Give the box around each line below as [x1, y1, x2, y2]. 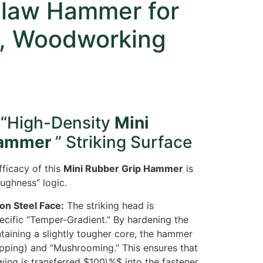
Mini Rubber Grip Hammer [63, 163, 183, 175]
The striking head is [63, 199, 154, 211]
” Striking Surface [55, 132, 192, 153]
